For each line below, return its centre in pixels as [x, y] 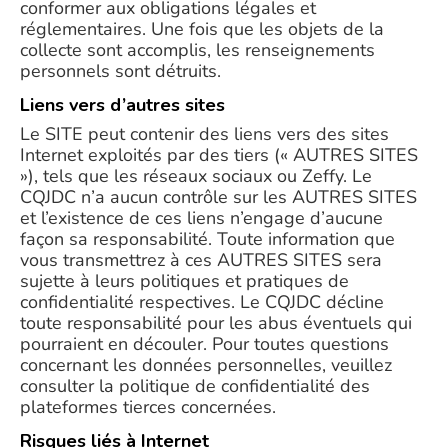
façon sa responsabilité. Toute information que [207, 239]
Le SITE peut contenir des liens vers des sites [204, 134]
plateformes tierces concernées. [148, 407]
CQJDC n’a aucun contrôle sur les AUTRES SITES [218, 197]
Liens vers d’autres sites [122, 105]
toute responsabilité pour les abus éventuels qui [216, 323]
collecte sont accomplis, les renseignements [197, 50]
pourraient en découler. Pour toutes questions [204, 344]
